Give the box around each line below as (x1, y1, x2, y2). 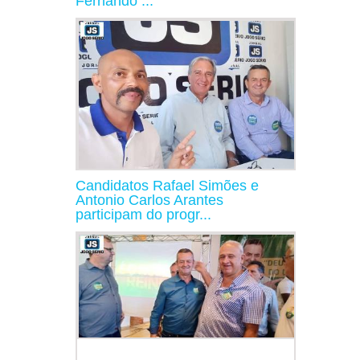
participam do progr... (76, 206, 211, 223)
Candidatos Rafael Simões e (76, 177, 259, 194)
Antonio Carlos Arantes (76, 191, 223, 208)
